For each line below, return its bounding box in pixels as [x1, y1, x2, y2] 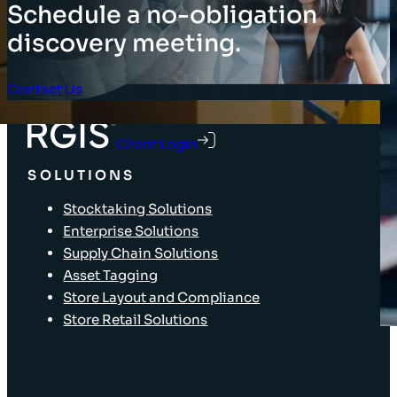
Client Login [116, 136, 198, 153]
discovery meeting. [7, 28, 241, 59]
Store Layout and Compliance [63, 288, 261, 306]
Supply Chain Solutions [63, 244, 219, 261]
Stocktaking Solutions [63, 199, 213, 217]
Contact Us [7, 80, 82, 97]
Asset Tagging [63, 266, 159, 284]
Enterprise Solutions [63, 222, 199, 239]
